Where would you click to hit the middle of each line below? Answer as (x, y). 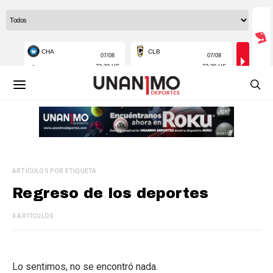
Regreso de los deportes (110, 193)
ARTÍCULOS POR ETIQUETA (55, 171)
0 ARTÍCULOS (33, 216)
